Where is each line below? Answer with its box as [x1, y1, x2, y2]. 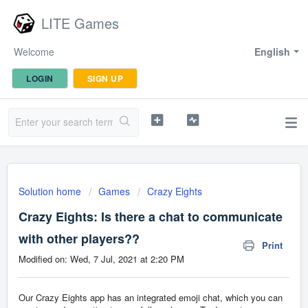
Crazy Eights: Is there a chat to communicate [19, 208, 283, 225]
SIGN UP [87, 72, 123, 85]
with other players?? [19, 230, 140, 247]
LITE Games [41, 13, 119, 33]
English [254, 45, 290, 58]
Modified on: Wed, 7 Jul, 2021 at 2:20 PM [19, 252, 184, 265]
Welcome [14, 45, 54, 58]
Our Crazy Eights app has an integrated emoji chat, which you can [19, 291, 283, 305]
